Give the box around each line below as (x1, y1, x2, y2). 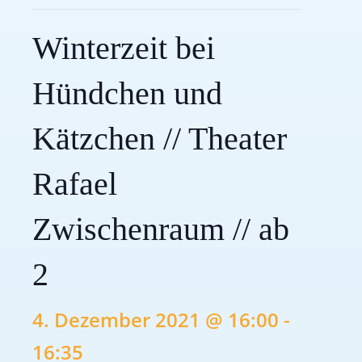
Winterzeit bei (32, 30, 215, 66)
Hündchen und (32, 75, 222, 112)
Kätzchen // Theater (32, 120, 287, 157)
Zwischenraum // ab (32, 211, 289, 247)
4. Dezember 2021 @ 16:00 (32, 306, 279, 333)
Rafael (32, 166, 117, 202)
